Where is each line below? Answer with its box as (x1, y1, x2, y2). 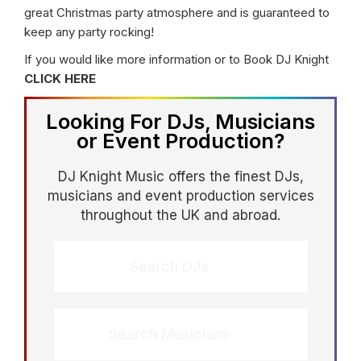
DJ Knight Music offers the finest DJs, (57, 168, 304, 185)
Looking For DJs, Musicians (46, 109, 315, 134)
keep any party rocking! (24, 24, 154, 39)
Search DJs (130, 258, 209, 275)
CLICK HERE (24, 71, 96, 86)
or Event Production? (76, 128, 285, 153)
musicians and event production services (47, 188, 314, 204)
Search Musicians (109, 326, 230, 342)
